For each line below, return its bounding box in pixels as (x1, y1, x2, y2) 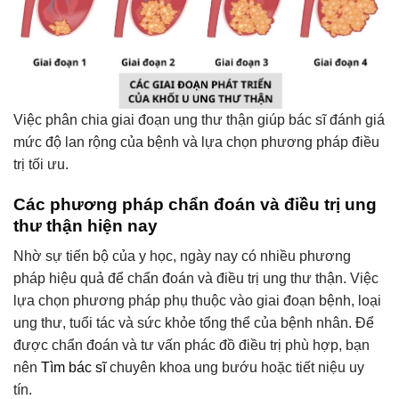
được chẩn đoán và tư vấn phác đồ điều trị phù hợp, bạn (13, 338, 370, 354)
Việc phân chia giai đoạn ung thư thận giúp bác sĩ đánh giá (13, 111, 385, 127)
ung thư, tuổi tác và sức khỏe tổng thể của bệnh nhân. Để (13, 315, 374, 331)
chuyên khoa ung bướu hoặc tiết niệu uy (106, 360, 364, 376)
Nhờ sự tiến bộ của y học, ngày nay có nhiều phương (13, 248, 351, 265)
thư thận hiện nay (13, 216, 158, 235)
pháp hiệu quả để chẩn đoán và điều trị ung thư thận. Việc (13, 271, 379, 287)
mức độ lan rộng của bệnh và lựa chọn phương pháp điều (13, 134, 379, 150)
